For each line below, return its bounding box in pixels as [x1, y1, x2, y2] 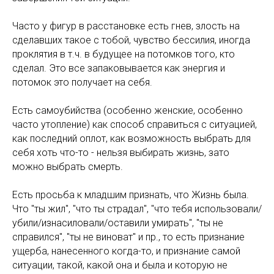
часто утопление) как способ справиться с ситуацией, [12, 119, 257, 130]
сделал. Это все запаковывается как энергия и [12, 62, 225, 74]
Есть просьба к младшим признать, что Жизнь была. [12, 189, 249, 201]
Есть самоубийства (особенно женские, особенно [12, 105, 243, 116]
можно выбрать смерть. [12, 161, 123, 172]
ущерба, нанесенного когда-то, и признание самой [12, 245, 240, 257]
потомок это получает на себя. [12, 76, 152, 88]
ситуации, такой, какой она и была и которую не [12, 259, 228, 271]
